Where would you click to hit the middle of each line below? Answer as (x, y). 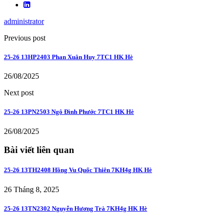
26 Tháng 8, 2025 (32, 189)
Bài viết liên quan (39, 150)
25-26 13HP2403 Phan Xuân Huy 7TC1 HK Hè (68, 57)
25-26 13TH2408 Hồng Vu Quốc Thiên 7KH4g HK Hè (78, 170)
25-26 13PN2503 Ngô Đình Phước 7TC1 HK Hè (69, 112)
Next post (19, 93)
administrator (24, 21)
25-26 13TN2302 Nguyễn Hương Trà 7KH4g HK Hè (76, 208)
